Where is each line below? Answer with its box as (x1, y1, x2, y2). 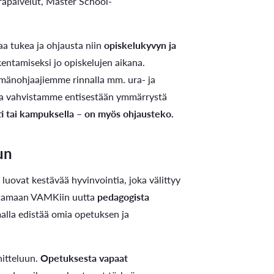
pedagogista (97, 189, 150, 204)
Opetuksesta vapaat (40, 250, 128, 265)
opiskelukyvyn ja (104, 37, 177, 52)
